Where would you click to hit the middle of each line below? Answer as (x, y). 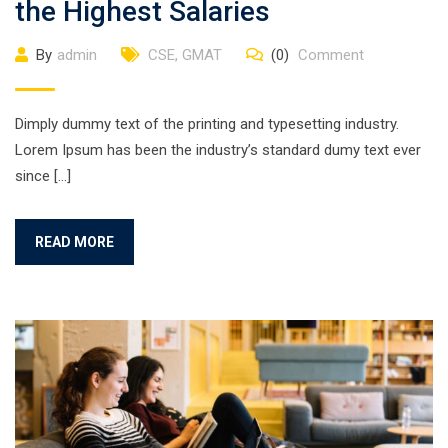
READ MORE (74, 242)
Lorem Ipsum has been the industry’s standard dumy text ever (218, 150)
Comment (329, 55)
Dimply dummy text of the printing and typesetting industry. (207, 124)
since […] (43, 176)
